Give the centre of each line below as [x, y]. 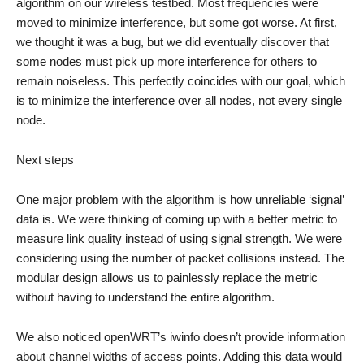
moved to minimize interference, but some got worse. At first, [177, 22]
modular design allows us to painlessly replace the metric [167, 277]
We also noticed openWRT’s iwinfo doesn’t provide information [181, 337]
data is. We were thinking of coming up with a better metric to [177, 219]
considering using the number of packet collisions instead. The [180, 258]
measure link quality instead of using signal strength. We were [179, 238]
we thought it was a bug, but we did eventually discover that [173, 42]
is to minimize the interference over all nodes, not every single [179, 100]
